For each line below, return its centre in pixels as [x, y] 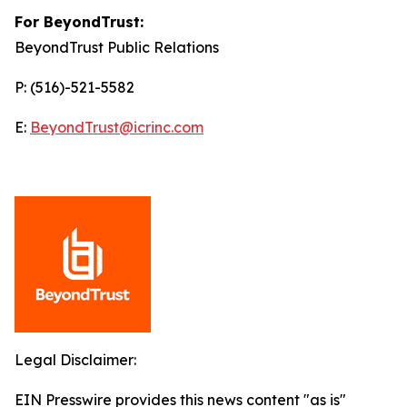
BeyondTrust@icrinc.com [117, 127]
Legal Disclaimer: [75, 359]
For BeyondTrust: [79, 21]
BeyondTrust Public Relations [117, 47]
